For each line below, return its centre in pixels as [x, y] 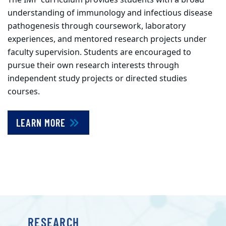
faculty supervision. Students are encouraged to [99, 52]
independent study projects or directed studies [97, 78]
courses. [24, 92]
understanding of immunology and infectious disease [110, 13]
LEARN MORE [42, 122]
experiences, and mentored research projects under [107, 39]
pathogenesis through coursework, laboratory [97, 26]
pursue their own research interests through [93, 65]
